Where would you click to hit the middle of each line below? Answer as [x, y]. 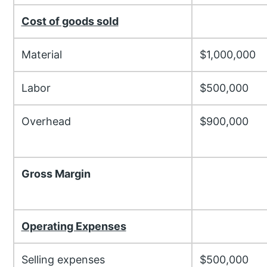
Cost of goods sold [70, 21]
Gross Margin [56, 174]
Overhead [46, 122]
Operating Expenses [74, 226]
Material [41, 55]
